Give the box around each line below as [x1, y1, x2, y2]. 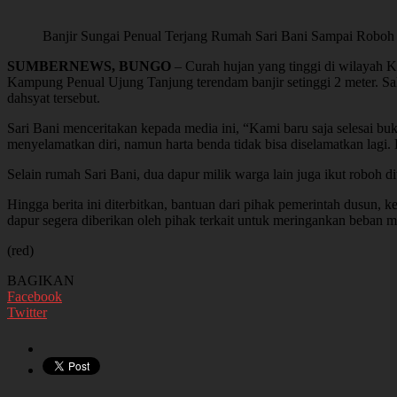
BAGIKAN [7, 272, 74, 288]
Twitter [7, 304, 47, 320]
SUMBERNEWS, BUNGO [7, 58, 171, 74]
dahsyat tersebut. [7, 90, 100, 105]
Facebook [7, 288, 62, 304]
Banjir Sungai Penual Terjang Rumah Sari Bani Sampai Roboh [43, 27, 394, 43]
